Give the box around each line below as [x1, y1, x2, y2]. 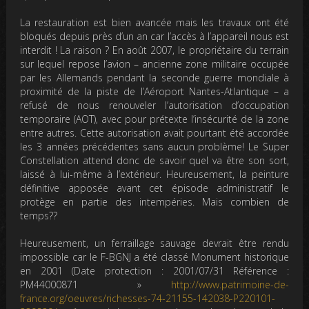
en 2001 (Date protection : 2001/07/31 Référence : [20, 264, 289, 278]
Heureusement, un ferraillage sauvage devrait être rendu [20, 237, 289, 250]
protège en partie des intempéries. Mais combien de [20, 195, 289, 209]
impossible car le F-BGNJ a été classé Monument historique [20, 250, 289, 264]
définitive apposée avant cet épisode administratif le [20, 181, 289, 195]
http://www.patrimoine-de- [170, 278, 289, 292]
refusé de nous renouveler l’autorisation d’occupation [20, 99, 289, 112]
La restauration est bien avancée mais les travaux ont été [20, 16, 289, 30]
